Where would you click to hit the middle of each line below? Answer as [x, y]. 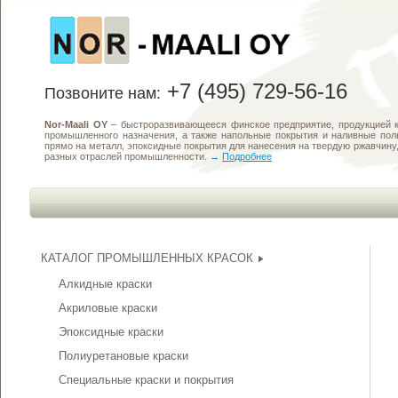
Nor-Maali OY [76, 124]
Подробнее [247, 156]
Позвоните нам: [103, 93]
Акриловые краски [108, 308]
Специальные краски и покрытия [146, 380]
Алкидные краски [105, 284]
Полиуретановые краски [123, 356]
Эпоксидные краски [111, 332]
